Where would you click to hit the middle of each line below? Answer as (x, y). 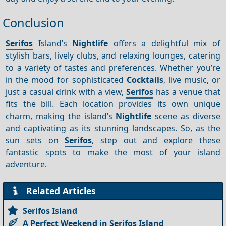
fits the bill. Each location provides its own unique (113, 104)
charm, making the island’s (61, 116)
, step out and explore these (156, 140)
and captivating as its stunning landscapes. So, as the (113, 128)
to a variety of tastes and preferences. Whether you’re (113, 67)
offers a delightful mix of (164, 43)
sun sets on (35, 140)
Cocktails (145, 79)
